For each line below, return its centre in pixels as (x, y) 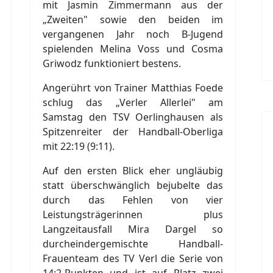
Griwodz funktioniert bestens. (112, 63)
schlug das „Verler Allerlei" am (133, 102)
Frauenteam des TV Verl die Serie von (133, 258)
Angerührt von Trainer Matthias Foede (133, 87)
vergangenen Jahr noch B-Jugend (133, 34)
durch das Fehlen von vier (133, 200)
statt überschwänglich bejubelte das (133, 185)
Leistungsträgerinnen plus (133, 214)
